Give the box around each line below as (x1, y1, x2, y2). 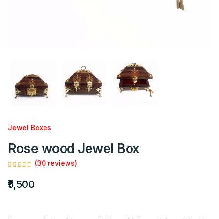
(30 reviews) (35, 159, 77, 167)
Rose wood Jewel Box (8, 140, 140, 156)
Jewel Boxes (8, 123, 51, 131)
